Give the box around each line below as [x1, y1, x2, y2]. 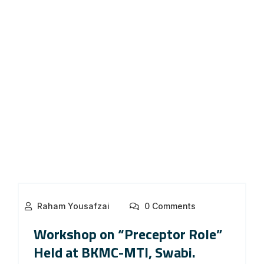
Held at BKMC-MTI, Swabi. [34, 241, 196, 263]
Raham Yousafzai [37, 200, 110, 211]
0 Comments [142, 200, 196, 211]
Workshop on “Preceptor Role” [34, 223, 223, 245]
